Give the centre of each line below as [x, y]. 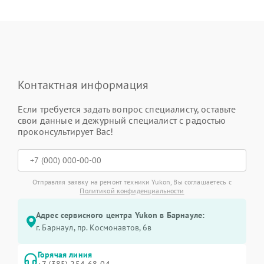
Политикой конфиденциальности [132, 191]
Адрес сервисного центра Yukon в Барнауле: [121, 215]
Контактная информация [83, 85]
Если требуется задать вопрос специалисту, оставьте [127, 109]
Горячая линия [65, 255]
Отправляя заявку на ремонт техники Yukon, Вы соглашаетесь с [132, 182]
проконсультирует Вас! [66, 131]
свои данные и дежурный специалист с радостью [122, 120]
